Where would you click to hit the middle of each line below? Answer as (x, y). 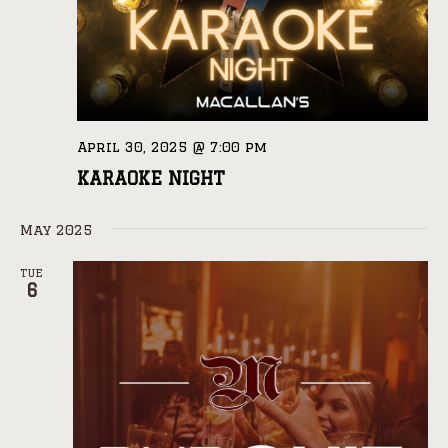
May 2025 (56, 230)
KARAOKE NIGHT (151, 178)
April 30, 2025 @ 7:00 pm (172, 147)
